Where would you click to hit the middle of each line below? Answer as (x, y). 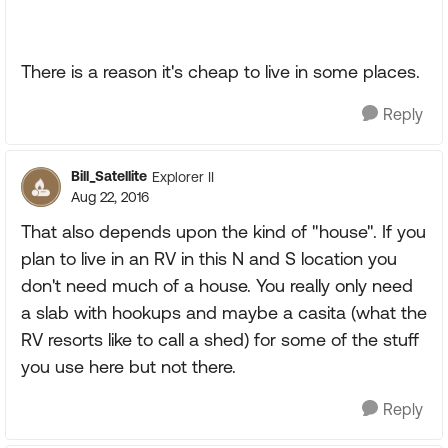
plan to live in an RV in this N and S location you (209, 258)
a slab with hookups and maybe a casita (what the (224, 312)
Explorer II (183, 176)
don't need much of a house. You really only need (217, 285)
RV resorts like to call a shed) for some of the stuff (220, 339)
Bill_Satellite (109, 176)
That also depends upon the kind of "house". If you (223, 231)
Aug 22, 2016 (110, 197)
